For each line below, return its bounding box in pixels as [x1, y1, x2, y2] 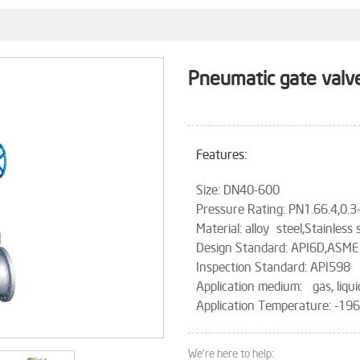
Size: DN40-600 [196, 185, 280, 198]
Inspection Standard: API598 [196, 262, 350, 275]
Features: [196, 149, 247, 162]
